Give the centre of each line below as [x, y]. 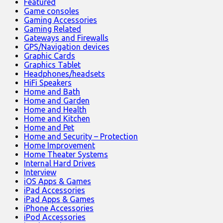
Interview [40, 172]
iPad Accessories [55, 190]
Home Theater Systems [66, 154]
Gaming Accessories [60, 20]
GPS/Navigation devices [67, 47]
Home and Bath [52, 91]
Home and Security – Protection [81, 136]
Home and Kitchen [57, 118]
